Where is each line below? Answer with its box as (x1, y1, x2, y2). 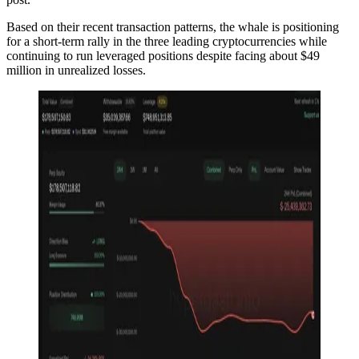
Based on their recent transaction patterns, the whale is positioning (6, 19, 339, 34)
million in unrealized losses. (6, 63, 146, 77)
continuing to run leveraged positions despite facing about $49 (6, 48, 320, 63)
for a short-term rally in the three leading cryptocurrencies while (6, 34, 327, 48)
